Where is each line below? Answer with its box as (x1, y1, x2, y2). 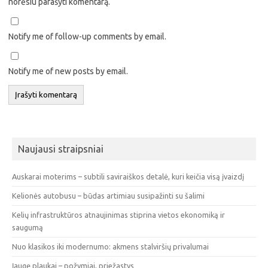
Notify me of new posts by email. (8, 66, 128, 76)
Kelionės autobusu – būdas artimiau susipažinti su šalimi (12, 191, 205, 200)
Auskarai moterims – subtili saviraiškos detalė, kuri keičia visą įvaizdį (12, 172, 244, 181)
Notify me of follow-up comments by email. (8, 31, 166, 41)
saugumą (12, 223, 43, 232)
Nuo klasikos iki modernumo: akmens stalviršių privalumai (12, 242, 209, 251)
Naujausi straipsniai (18, 143, 103, 154)
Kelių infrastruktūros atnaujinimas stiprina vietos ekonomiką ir (12, 210, 225, 219)
